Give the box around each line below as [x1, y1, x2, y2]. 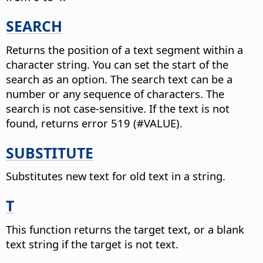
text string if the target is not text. [6, 236, 178, 251]
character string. [6, 57, 90, 72]
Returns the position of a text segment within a [6, 42, 243, 58]
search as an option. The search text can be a [6, 72, 232, 87]
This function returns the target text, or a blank [6, 221, 244, 237]
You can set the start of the [90, 57, 228, 72]
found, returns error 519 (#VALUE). [6, 116, 183, 131]
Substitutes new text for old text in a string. [6, 168, 225, 184]
